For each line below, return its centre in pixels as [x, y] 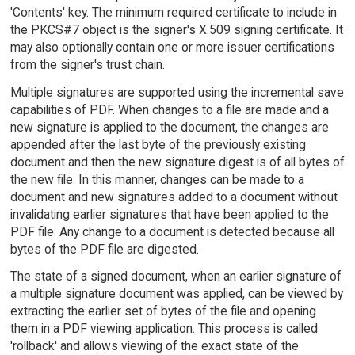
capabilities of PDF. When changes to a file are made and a [169, 109]
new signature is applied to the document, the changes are [169, 127]
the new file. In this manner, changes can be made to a [157, 179]
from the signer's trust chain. [87, 64]
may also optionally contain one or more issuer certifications [172, 47]
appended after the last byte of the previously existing [158, 144]
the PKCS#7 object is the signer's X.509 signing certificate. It [176, 29]
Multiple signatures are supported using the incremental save [177, 92]
